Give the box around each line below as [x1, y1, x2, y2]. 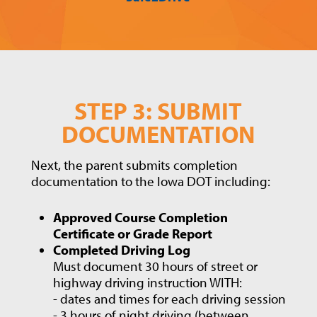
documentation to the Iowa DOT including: [30, 172, 270, 190]
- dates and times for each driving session [53, 290, 287, 308]
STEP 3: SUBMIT [74, 96, 243, 127]
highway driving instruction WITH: [53, 274, 243, 292]
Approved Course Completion [53, 209, 229, 226]
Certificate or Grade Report [53, 225, 213, 243]
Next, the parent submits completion [30, 156, 238, 173]
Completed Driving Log [53, 241, 191, 259]
